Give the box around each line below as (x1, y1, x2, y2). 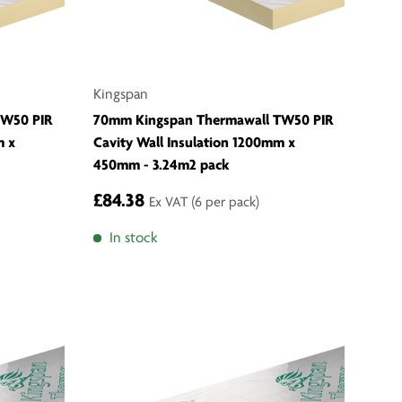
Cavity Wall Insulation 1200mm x (93, 135, 295, 152)
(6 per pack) (191, 196, 259, 211)
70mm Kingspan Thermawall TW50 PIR (93, 113, 334, 129)
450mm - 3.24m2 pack (93, 158, 230, 174)
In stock (109, 231, 158, 247)
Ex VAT (149, 196, 191, 211)
